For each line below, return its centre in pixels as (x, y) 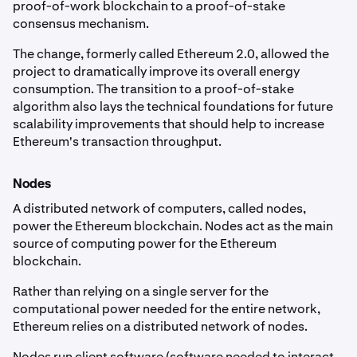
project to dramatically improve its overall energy (156, 72)
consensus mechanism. (81, 24)
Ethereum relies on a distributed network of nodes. (160, 327)
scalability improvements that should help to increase (169, 124)
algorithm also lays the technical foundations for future (173, 107)
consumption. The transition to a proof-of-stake (153, 89)
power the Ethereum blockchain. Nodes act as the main (173, 226)
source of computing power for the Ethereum (145, 244)
